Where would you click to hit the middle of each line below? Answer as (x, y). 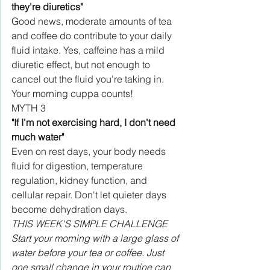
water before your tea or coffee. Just (89, 252)
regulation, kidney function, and (80, 180)
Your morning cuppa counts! (72, 93)
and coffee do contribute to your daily (93, 35)
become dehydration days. (69, 209)
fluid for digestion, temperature (78, 165)
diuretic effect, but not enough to (82, 64)
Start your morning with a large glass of (96, 238)
